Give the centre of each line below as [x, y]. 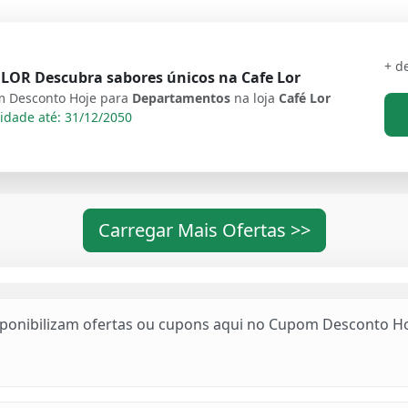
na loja [256, 98]
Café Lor [304, 98]
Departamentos [183, 98]
